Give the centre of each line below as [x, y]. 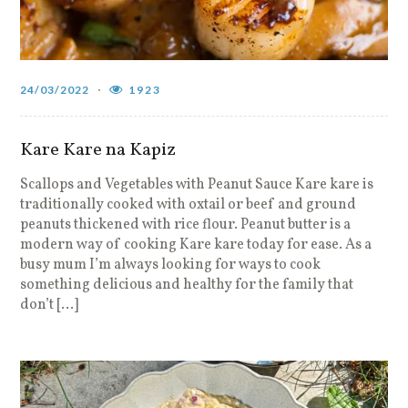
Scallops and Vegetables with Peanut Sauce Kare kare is [197, 184]
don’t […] [50, 305]
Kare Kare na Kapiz [98, 150]
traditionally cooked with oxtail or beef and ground [189, 204]
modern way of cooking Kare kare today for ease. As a [196, 245]
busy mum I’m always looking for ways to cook [171, 265]
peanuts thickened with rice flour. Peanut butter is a [186, 224]
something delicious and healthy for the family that [187, 285]
